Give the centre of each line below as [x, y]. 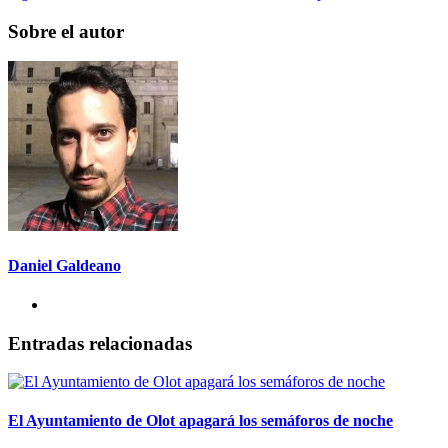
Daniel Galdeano [64, 265]
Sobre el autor [66, 31]
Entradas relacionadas [100, 343]
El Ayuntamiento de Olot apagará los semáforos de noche [200, 421]
